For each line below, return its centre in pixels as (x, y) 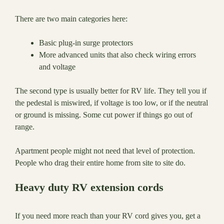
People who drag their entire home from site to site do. (100, 163)
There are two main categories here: (71, 19)
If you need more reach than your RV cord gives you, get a (108, 216)
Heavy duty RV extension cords (89, 187)
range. (25, 127)
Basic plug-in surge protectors (86, 43)
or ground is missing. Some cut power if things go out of (104, 115)
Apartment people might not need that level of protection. (105, 151)
